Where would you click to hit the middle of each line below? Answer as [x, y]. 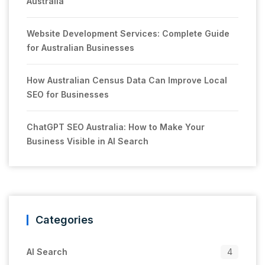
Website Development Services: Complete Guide [128, 33]
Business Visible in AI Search [88, 141]
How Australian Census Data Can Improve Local [127, 80]
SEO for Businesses [68, 94]
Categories [64, 220]
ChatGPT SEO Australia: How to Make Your [116, 127]
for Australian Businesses [80, 48]
